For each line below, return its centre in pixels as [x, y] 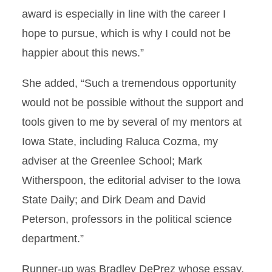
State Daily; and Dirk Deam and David [114, 200]
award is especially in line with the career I [124, 14]
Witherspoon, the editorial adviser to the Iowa [131, 180]
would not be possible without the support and [133, 103]
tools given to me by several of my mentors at [132, 122]
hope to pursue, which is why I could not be [126, 33]
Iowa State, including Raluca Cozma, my [120, 141]
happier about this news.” [83, 53]
